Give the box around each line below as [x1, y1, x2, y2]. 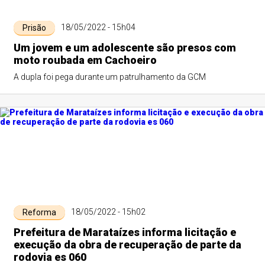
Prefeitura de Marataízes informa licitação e [13, 226, 236, 238]
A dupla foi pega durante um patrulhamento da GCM [13, 72, 206, 82]
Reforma [22, 208, 56, 217]
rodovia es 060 [13, 251, 86, 263]
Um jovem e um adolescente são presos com [13, 41, 236, 54]
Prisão [22, 23, 46, 33]
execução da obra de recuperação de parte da [13, 238, 241, 251]
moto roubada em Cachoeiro [13, 54, 157, 66]
